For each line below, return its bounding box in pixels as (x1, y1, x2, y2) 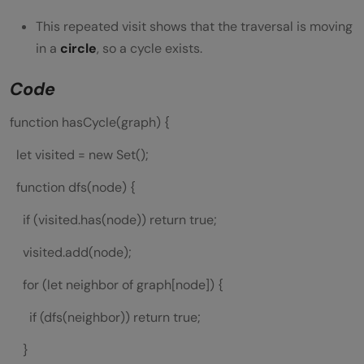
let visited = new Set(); (10, 146, 149, 164)
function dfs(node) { (10, 179, 136, 197)
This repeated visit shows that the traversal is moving (36, 18, 353, 36)
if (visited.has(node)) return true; (10, 211, 217, 229)
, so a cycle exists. (97, 40, 202, 58)
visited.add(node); (10, 244, 132, 262)
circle (60, 40, 97, 58)
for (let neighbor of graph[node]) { (10, 276, 223, 294)
